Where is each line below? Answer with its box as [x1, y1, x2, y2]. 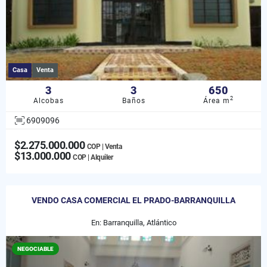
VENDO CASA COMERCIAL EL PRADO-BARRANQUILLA [32, 195, 235, 205]
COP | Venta [86, 142, 122, 151]
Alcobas [33, 96, 64, 105]
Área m [203, 96, 231, 105]
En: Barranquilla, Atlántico [91, 218, 176, 227]
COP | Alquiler [73, 153, 113, 162]
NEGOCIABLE [17, 245, 54, 252]
